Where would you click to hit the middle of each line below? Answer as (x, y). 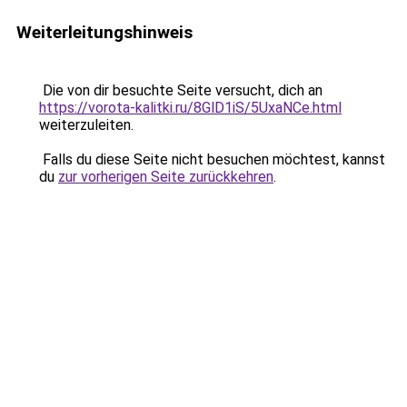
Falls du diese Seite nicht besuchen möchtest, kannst (212, 159)
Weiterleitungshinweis (104, 32)
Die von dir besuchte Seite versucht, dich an (181, 90)
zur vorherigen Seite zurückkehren (166, 177)
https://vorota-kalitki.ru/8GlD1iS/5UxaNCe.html (190, 108)
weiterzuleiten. (86, 125)
